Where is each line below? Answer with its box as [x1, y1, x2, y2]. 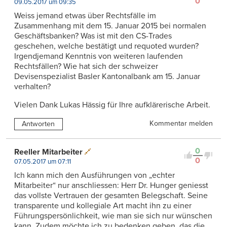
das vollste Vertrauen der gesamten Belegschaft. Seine [14, 190, 208, 201]
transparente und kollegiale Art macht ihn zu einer [14, 200, 192, 211]
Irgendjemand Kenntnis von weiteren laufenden [14, 51, 183, 61]
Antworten [22, 120, 55, 129]
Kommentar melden [149, 119, 213, 128]
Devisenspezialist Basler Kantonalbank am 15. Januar [14, 71, 200, 82]
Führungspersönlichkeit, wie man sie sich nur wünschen [14, 210, 212, 221]
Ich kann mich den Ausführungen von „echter [14, 170, 175, 180]
